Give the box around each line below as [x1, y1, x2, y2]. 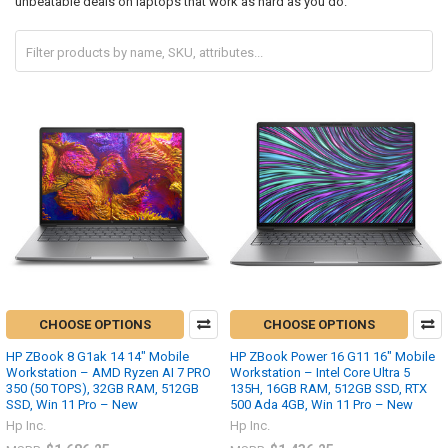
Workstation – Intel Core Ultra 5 [230, 365, 410, 381]
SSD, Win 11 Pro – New [6, 397, 138, 413]
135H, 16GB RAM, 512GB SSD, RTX [230, 381, 427, 397]
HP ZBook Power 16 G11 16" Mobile [230, 349, 435, 365]
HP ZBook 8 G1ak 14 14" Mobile [6, 349, 189, 365]
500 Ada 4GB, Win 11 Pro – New [230, 397, 413, 413]
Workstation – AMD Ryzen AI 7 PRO [6, 365, 211, 381]
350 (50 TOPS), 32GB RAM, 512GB [6, 381, 199, 397]
